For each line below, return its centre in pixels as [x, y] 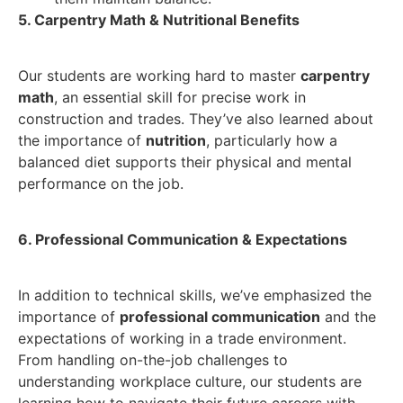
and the [348, 316]
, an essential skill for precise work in [180, 97]
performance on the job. [101, 183]
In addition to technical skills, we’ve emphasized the [195, 295]
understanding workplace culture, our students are [190, 381]
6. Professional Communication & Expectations [183, 239]
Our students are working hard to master [159, 75]
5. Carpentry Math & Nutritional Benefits [159, 19]
